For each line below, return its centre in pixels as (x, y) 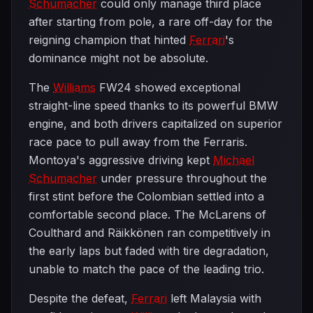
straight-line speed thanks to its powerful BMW (153, 105)
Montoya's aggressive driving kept (121, 160)
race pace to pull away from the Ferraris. (138, 142)
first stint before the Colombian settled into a (146, 196)
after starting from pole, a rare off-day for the (151, 22)
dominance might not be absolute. (118, 58)
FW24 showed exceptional (168, 87)
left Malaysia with (214, 298)
